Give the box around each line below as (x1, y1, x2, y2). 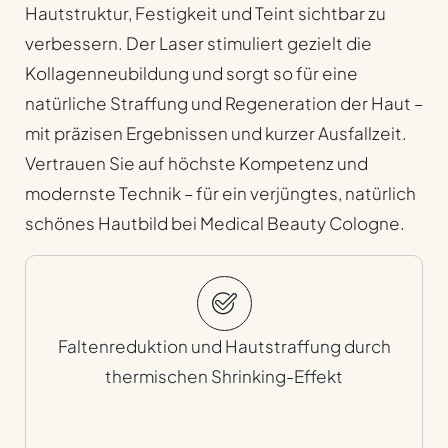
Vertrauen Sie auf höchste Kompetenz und (25, 152, 368, 175)
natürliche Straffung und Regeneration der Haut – (25, 92, 423, 115)
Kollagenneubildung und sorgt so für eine (25, 62, 358, 85)
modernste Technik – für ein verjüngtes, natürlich (25, 182, 416, 205)
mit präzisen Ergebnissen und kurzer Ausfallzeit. (25, 122, 407, 145)
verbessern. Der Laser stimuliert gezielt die (25, 32, 372, 55)
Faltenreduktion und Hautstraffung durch (57, 335, 391, 358)
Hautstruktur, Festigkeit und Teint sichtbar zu (25, 2, 386, 25)
